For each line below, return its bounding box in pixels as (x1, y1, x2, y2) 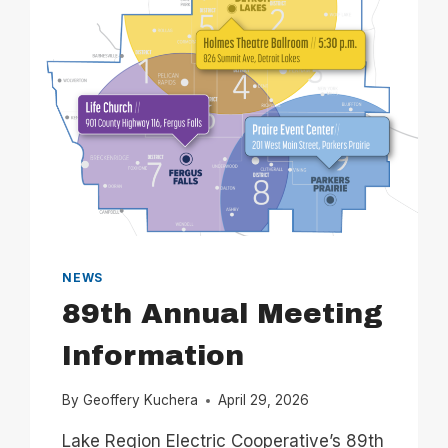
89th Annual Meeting (62, 297, 384, 329)
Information (62, 339, 245, 371)
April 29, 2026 (217, 392, 309, 409)
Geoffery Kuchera (82, 392, 198, 409)
